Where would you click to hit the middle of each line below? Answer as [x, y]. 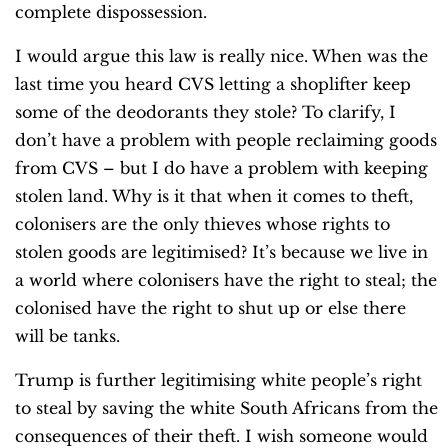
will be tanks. [67, 336]
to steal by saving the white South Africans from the [226, 408]
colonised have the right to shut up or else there [210, 308]
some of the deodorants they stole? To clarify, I [205, 112]
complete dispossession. [111, 12]
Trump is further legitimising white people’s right [218, 380]
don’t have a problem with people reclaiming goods [226, 140]
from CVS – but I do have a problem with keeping [221, 168]
